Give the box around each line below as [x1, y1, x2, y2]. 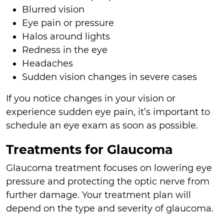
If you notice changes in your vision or [6, 92, 175, 104]
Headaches [22, 57, 73, 69]
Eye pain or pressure [22, 17, 114, 28]
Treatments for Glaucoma [6, 141, 172, 157]
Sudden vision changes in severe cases [22, 71, 197, 82]
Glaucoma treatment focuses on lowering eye [6, 162, 212, 174]
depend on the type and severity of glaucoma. [6, 203, 213, 214]
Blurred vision [22, 3, 84, 15]
